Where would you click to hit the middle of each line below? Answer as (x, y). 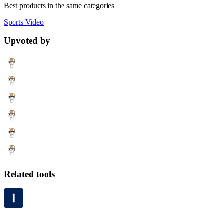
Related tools (29, 174)
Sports (14, 22)
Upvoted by (27, 41)
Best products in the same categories (59, 5)
